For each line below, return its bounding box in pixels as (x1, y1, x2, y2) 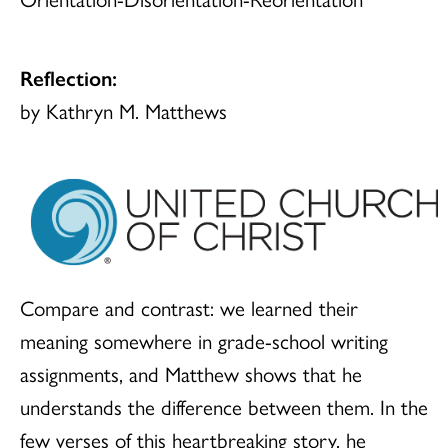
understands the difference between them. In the (20, 390, 428, 421)
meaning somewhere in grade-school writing (20, 324, 388, 355)
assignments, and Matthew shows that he (20, 357, 362, 388)
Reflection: (20, 62, 117, 93)
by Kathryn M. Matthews (20, 95, 227, 126)
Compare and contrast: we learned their (20, 291, 358, 322)
